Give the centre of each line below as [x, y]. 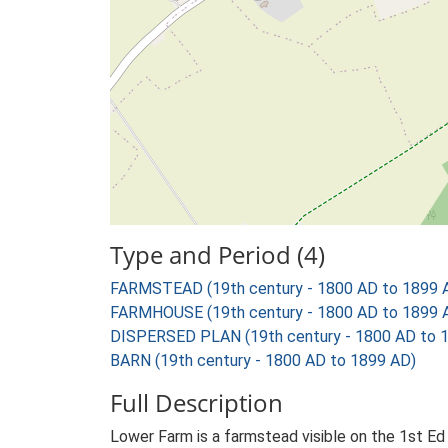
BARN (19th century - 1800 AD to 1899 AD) [263, 360]
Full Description [196, 402]
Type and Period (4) [217, 254]
